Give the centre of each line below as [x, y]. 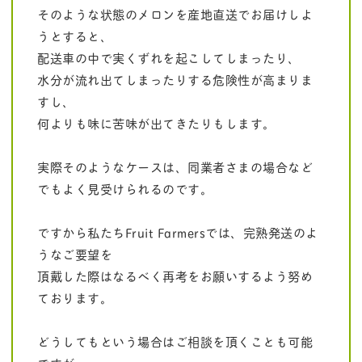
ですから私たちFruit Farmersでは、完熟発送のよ [178, 232]
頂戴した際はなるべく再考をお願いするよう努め [175, 276]
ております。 [75, 298]
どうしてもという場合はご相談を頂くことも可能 [175, 341]
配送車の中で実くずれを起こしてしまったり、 [169, 58]
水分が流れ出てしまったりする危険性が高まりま [175, 80]
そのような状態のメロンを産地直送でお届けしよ [175, 14]
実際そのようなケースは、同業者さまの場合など [175, 167]
